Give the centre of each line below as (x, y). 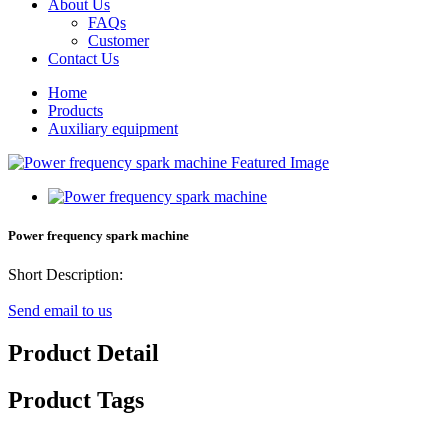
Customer (118, 40)
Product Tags (76, 400)
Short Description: (65, 275)
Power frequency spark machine (98, 236)
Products (75, 110)
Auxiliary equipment (113, 128)
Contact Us (83, 58)
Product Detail (83, 353)
